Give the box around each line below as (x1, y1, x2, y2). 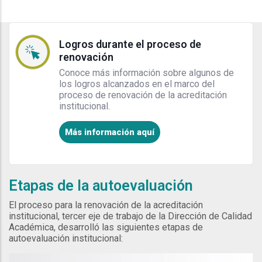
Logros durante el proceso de (59, 38, 201, 51)
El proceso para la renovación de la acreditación (9, 199, 203, 211)
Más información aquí (65, 127, 154, 138)
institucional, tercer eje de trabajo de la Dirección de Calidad (9, 211, 252, 222)
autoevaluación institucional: (9, 233, 123, 244)
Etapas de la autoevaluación (9, 177, 193, 195)
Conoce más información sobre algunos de (59, 67, 234, 79)
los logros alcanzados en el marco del (59, 78, 215, 90)
